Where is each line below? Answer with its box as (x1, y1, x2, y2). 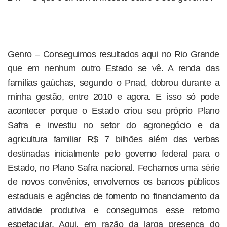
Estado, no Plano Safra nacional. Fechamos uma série (8, 163, 219, 173)
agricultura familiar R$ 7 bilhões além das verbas (8, 134, 219, 144)
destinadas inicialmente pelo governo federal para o (8, 148, 219, 159)
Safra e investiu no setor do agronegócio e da (8, 120, 219, 130)
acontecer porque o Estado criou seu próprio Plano (8, 106, 219, 116)
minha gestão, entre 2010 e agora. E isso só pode (8, 92, 219, 102)
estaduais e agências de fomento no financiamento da (8, 191, 219, 201)
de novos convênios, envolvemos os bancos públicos (8, 177, 219, 187)
